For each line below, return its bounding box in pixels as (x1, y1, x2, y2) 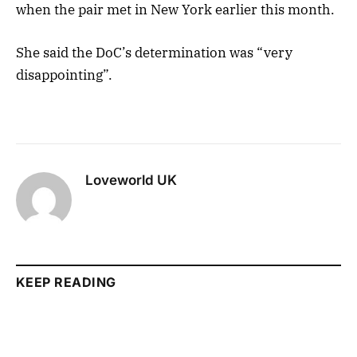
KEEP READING (16, 273, 116, 290)
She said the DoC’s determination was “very (16, 44, 292, 62)
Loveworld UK (85, 171, 177, 188)
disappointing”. (16, 66, 112, 84)
